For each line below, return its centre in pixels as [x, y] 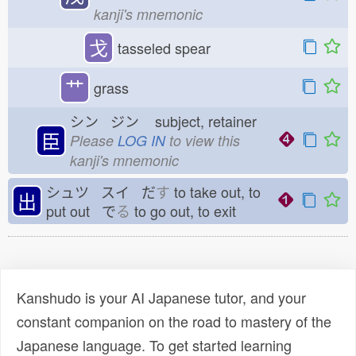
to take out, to [215, 192]
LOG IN [141, 140]
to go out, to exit [189, 211]
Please [94, 140]
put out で [81, 211]
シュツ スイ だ [101, 192]
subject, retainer [210, 121]
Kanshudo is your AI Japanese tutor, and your [161, 297]
